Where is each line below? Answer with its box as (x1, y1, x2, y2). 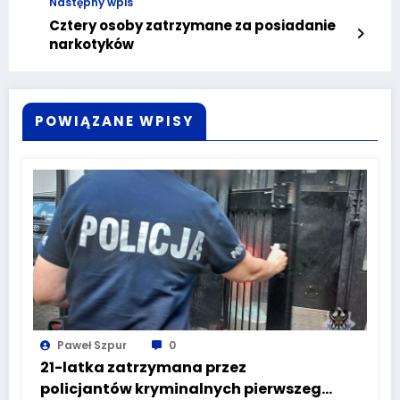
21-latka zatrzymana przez (40, 356, 246, 378)
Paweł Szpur (57, 337, 127, 353)
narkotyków (49, 34, 134, 54)
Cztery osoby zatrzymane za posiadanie (49, 15, 336, 35)
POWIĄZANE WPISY (35, 111, 194, 130)
